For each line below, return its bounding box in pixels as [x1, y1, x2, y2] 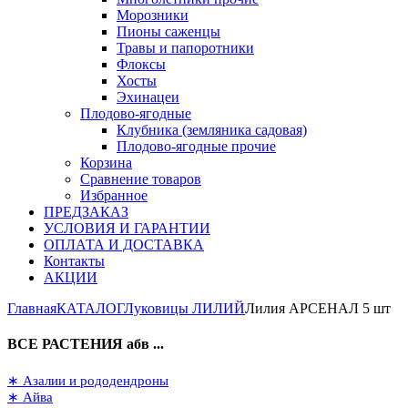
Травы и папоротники [117, 40, 254, 56]
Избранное [80, 188, 148, 203]
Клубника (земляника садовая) [117, 122, 307, 138]
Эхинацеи [117, 89, 179, 105]
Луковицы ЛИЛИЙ [124, 301, 245, 316]
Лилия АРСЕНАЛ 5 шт [245, 301, 391, 316]
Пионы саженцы [117, 24, 220, 39]
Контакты [44, 253, 105, 269]
